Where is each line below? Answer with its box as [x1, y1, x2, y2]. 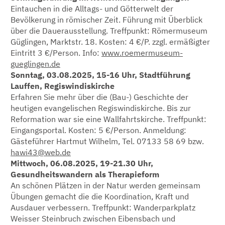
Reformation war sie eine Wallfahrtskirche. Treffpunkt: [11, 114, 206, 124]
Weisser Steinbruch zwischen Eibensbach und [11, 213, 175, 223]
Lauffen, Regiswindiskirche [11, 80, 115, 91]
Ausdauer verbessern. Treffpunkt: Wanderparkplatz [11, 202, 195, 212]
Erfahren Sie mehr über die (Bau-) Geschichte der [11, 91, 188, 102]
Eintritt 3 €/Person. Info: [11, 47, 101, 58]
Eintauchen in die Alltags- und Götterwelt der [11, 3, 173, 14]
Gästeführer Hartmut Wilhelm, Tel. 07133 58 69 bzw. [11, 136, 204, 146]
